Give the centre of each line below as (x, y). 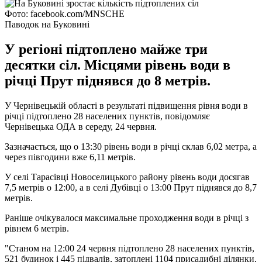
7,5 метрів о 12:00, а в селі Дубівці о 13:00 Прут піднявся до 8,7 (131, 187)
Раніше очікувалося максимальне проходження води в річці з (127, 218)
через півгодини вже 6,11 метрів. (70, 157)
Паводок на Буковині (47, 24)
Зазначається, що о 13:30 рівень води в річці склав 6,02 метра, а (131, 146)
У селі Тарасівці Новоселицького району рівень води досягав (127, 177)
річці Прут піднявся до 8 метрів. (108, 80)
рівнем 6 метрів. (37, 228)
